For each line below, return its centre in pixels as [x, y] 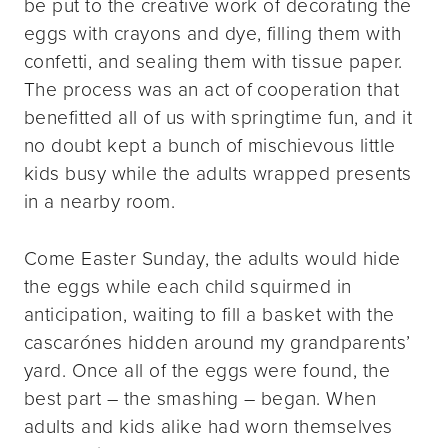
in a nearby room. [100, 202]
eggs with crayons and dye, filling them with [213, 34]
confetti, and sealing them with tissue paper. [213, 62]
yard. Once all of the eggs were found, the [207, 371]
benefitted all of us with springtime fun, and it [218, 118]
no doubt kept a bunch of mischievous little [210, 146]
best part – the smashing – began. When [200, 399]
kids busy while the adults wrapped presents [218, 174]
